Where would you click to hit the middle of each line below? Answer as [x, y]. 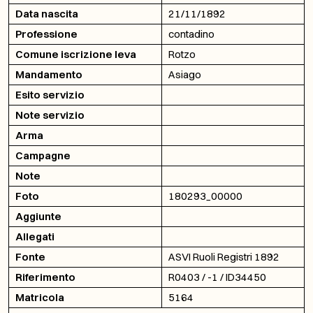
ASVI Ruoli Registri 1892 [224, 257]
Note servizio [50, 115]
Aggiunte [38, 216]
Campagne [43, 155]
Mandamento [49, 74]
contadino [191, 34]
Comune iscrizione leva [76, 54]
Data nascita [47, 14]
